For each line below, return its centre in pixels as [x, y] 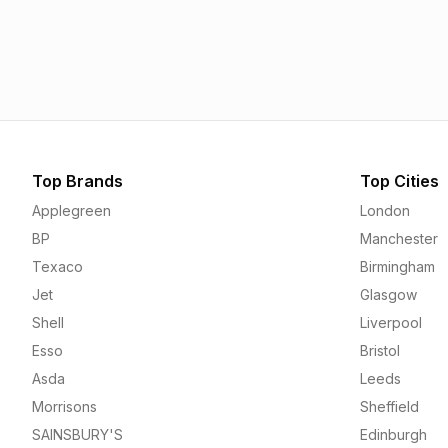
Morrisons [64, 406]
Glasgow [388, 294]
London [385, 210]
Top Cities [399, 181]
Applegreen [71, 210]
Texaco [57, 266]
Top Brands [77, 181]
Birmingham [397, 266]
